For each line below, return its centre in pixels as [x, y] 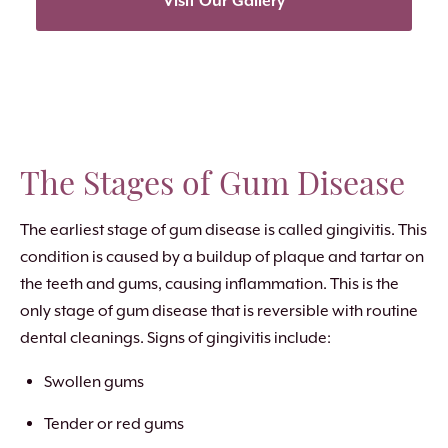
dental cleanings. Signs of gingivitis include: [175, 338]
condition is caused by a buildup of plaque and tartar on [222, 257]
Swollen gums [94, 382]
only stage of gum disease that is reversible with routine [219, 311]
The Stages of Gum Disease [212, 181]
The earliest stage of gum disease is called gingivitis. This [223, 230]
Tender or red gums [115, 424]
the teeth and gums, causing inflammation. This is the [209, 284]
